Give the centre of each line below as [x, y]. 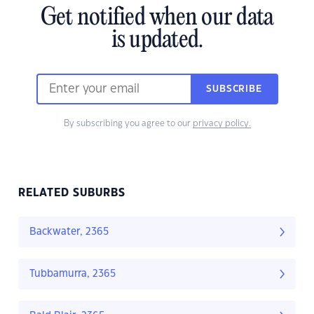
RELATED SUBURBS [72, 193]
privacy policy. [221, 124]
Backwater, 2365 [69, 232]
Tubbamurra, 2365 [73, 274]
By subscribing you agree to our [128, 124]
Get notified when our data [157, 19]
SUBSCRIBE [234, 89]
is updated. [157, 41]
